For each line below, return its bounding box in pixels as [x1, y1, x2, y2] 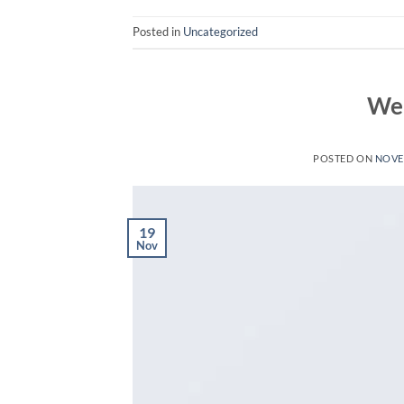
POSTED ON [313, 152, 375, 165]
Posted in [133, 24, 183, 40]
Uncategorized [183, 24, 258, 40]
